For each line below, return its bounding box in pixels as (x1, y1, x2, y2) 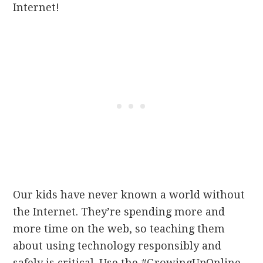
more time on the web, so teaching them (13, 222, 225, 235)
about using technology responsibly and (13, 240, 222, 252)
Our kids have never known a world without (13, 188, 245, 201)
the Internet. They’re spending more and (13, 205, 225, 218)
